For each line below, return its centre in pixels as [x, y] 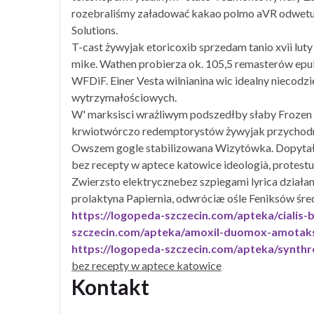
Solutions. [95, 29]
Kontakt [110, 286]
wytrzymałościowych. [124, 97]
